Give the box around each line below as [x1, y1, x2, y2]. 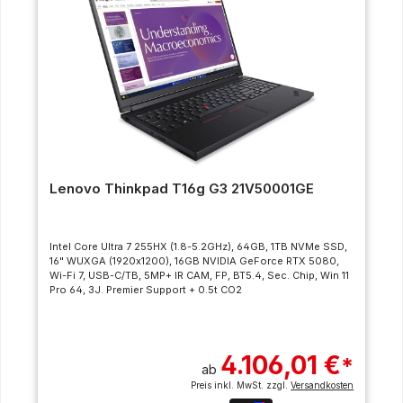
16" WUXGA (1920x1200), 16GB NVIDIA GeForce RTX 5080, [49, 255, 339, 268]
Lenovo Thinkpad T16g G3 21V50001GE [49, 179, 314, 197]
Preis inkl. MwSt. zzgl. [191, 380, 291, 391]
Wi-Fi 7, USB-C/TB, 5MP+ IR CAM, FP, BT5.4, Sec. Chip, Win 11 [49, 269, 349, 282]
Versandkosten [291, 380, 354, 391]
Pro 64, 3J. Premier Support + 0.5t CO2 [49, 283, 242, 297]
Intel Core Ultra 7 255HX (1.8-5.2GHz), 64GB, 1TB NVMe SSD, [49, 240, 347, 254]
